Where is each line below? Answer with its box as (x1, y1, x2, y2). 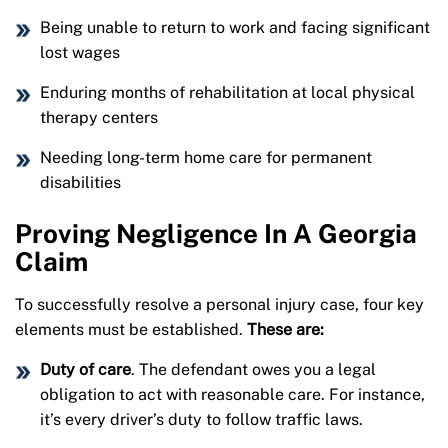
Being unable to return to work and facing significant (40, 18, 430, 38)
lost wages (40, 43, 120, 63)
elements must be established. (15, 320, 247, 340)
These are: (247, 320, 324, 340)
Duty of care (40, 360, 131, 380)
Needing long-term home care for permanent (40, 148, 372, 168)
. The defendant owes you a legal (131, 360, 376, 380)
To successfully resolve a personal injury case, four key (15, 295, 424, 315)
